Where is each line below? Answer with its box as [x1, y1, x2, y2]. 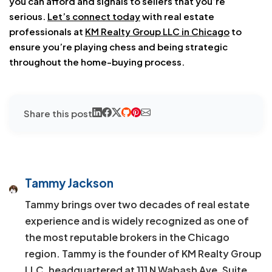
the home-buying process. [61, 55, 185, 67]
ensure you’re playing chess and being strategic [9, 40, 228, 52]
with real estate [140, 10, 214, 22]
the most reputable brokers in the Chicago [24, 230, 229, 243]
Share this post [24, 107, 92, 119]
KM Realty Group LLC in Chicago [85, 25, 229, 37]
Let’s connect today [47, 10, 140, 22]
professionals [9, 25, 73, 37]
